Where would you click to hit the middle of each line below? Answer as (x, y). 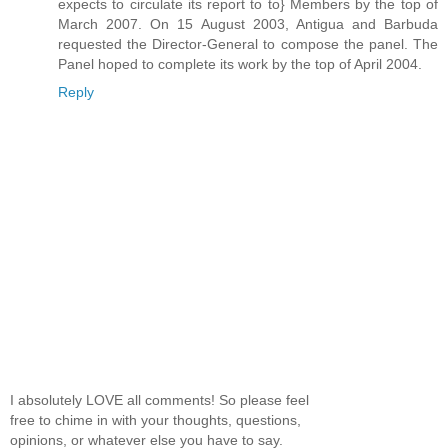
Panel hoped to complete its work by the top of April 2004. (240, 64)
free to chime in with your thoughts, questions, (155, 420)
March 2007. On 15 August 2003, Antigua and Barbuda (248, 24)
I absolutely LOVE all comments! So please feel (159, 400)
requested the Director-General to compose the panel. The (248, 44)
